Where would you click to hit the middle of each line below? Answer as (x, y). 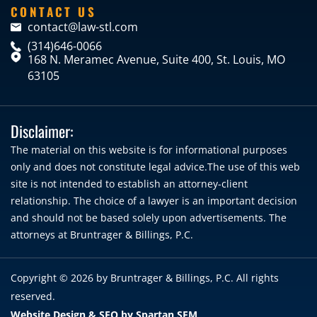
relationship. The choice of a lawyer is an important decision (154, 201)
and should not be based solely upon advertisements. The (149, 218)
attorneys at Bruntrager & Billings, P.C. (102, 235)
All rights (256, 278)
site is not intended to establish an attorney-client (129, 184)
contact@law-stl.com (82, 27)
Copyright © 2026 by (60, 278)
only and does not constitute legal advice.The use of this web (155, 167)
